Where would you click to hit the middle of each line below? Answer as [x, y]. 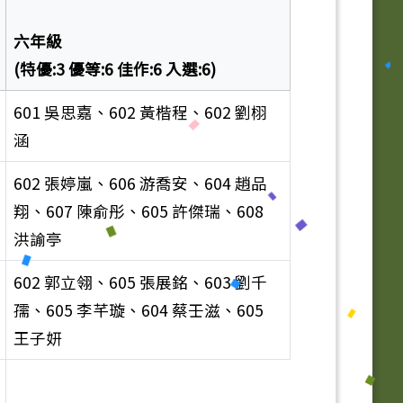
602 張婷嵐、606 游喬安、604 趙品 [140, 184]
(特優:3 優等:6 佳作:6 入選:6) [114, 69]
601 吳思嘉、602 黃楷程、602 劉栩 [140, 112]
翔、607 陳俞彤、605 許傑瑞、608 [138, 211]
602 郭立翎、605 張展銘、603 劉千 [140, 282]
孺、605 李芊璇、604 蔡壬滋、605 [138, 310]
